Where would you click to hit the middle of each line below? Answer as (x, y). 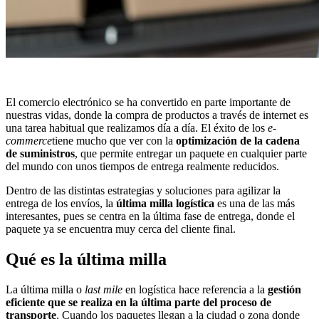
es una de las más (256, 204)
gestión (284, 289)
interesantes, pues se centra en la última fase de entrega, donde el (150, 216)
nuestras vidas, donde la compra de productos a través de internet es (157, 115)
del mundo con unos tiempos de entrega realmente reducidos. (142, 167)
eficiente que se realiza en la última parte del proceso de (138, 302)
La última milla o (45, 289)
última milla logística (167, 204)
